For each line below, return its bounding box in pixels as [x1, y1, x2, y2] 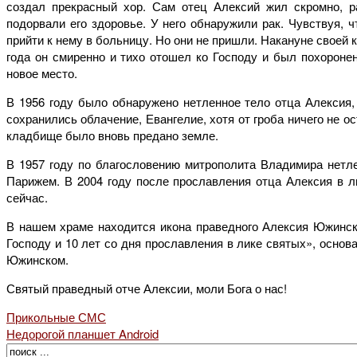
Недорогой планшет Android [6, 324, 159, 342]
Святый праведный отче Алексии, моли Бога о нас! [6, 279, 287, 296]
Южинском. [6, 250, 69, 268]
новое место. [6, 64, 77, 81]
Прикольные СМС [6, 308, 106, 325]
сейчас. [6, 188, 48, 206]
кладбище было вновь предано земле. [6, 126, 218, 143]
